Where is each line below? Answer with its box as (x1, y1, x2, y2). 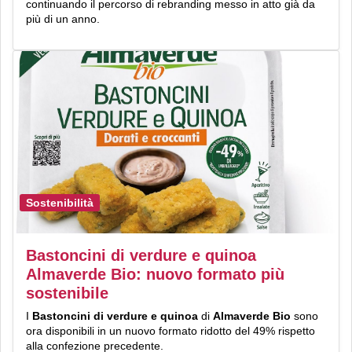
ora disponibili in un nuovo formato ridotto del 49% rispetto (26, 324, 315, 338)
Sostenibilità (26, 196, 93, 210)
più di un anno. (26, 12, 100, 25)
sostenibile (26, 284, 108, 302)
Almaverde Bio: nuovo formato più (26, 266, 284, 284)
